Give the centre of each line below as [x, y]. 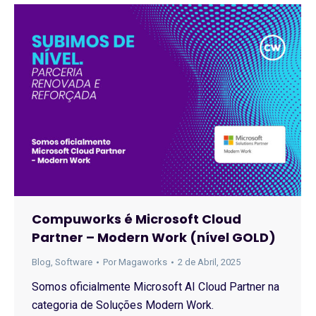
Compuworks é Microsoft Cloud [136, 219]
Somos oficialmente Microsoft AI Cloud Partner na [156, 286]
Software [74, 262]
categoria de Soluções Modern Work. [123, 305]
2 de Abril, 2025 [209, 262]
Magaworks [143, 262]
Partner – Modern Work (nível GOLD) [154, 237]
